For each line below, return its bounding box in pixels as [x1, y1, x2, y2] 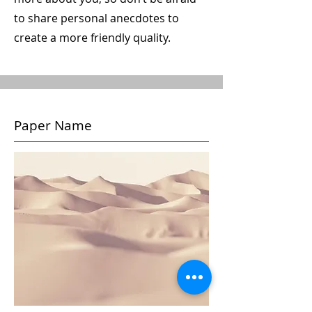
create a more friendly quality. [14, 30, 171, 45]
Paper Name [14, 116, 92, 134]
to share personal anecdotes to [14, 10, 179, 26]
